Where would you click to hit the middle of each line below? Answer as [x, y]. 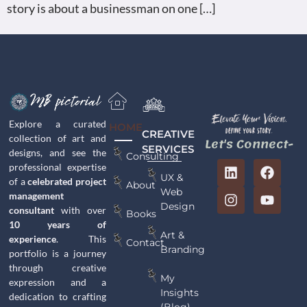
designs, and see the [58, 152]
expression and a [58, 282]
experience [33, 238]
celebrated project [67, 181]
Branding [183, 249]
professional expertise [58, 167]
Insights [180, 292]
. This [81, 238]
